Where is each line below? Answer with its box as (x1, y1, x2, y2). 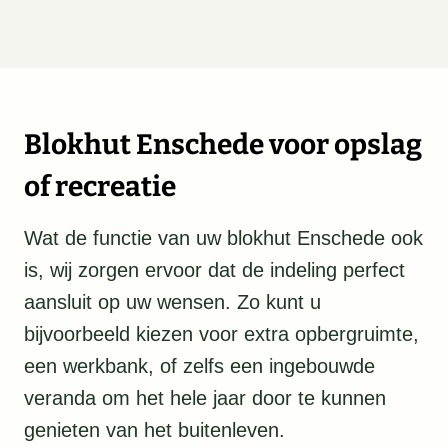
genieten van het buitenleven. (24, 419, 285, 442)
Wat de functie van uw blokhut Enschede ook (24, 227, 423, 250)
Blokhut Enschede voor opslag (24, 128, 422, 162)
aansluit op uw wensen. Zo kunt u (24, 291, 321, 314)
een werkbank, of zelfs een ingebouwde (24, 355, 375, 378)
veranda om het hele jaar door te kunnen (24, 387, 386, 410)
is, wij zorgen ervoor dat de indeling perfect (24, 259, 405, 282)
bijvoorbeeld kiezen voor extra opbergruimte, (24, 323, 419, 346)
